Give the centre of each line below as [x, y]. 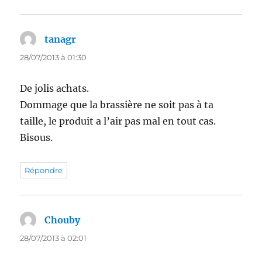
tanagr [61, 39]
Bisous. [37, 137]
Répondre [44, 170]
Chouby [63, 220]
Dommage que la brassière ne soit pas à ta [117, 104]
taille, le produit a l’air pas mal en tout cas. [118, 121]
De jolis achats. [55, 88]
